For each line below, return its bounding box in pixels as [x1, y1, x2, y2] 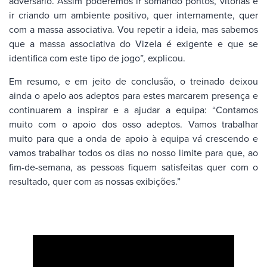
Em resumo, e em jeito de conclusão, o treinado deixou [9, 74, 258, 88]
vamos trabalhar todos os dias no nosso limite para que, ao [9, 145, 258, 159]
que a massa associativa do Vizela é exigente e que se [9, 37, 258, 51]
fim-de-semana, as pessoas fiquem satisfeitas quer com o [9, 160, 258, 173]
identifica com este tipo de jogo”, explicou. [9, 51, 185, 65]
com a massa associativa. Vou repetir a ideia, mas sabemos [9, 23, 258, 36]
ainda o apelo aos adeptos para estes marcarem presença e [9, 88, 258, 102]
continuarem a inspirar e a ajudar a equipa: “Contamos [9, 103, 258, 116]
